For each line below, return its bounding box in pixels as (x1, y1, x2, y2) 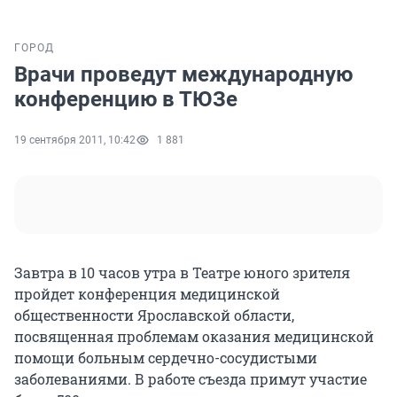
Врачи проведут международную (14, 62, 353, 88)
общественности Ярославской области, (14, 306, 294, 325)
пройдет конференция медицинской (14, 284, 280, 304)
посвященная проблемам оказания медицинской (14, 327, 374, 346)
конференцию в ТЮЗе (14, 87, 237, 113)
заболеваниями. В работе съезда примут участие (14, 370, 367, 389)
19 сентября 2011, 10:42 (14, 134, 136, 147)
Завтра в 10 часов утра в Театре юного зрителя (14, 263, 350, 283)
